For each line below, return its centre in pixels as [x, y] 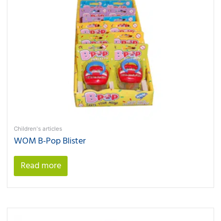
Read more [41, 166]
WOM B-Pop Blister [50, 141]
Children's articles [38, 129]
